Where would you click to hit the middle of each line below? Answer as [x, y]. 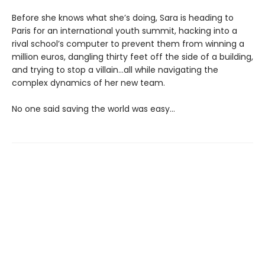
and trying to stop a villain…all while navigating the [115, 70]
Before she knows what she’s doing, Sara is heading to [123, 18]
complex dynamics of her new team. [88, 83]
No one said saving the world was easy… [93, 109]
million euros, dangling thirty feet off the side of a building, [132, 57]
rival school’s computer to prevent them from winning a [128, 44]
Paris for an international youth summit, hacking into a [125, 31]
